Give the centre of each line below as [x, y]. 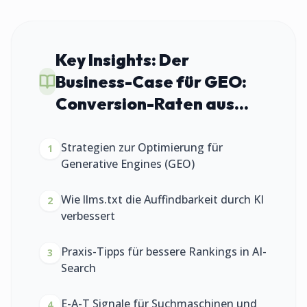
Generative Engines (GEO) [128, 164]
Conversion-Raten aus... [152, 103]
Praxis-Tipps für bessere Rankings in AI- [164, 251]
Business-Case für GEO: [151, 82]
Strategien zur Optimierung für [142, 147]
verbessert [88, 216]
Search [78, 268]
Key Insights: [107, 60]
